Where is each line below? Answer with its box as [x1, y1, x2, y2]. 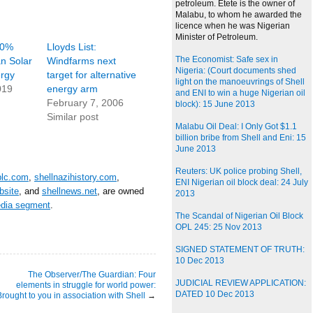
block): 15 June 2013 [175, 99, 255, 110]
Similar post [46, 111, 99, 122]
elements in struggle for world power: [16, 279, 156, 290]
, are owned [97, 186, 144, 196]
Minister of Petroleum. [175, 32, 258, 43]
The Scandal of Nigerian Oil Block [175, 211, 303, 221]
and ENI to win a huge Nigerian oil [175, 88, 305, 99]
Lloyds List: [46, 41, 96, 52]
